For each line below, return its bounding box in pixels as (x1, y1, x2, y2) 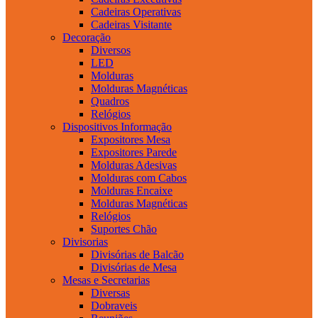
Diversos (91, 43, 131, 56)
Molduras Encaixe (91, 184, 172, 197)
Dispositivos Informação (62, 120, 172, 133)
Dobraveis (91, 299, 137, 312)
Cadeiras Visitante (91, 18, 172, 31)
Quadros (91, 94, 129, 107)
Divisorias (62, 235, 108, 248)
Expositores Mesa (91, 133, 170, 146)
